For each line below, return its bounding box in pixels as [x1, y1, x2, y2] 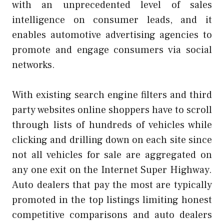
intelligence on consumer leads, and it [12, 13, 212, 26]
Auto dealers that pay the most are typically [12, 178, 212, 191]
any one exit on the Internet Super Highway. [12, 163, 212, 176]
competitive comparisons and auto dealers [12, 208, 212, 221]
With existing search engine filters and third [12, 88, 212, 101]
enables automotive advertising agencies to [12, 28, 212, 41]
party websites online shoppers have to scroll [12, 103, 212, 116]
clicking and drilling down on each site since [12, 133, 212, 146]
